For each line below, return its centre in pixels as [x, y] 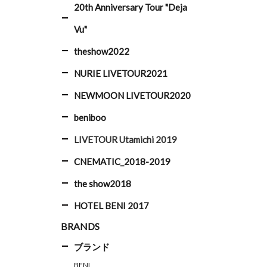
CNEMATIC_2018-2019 [122, 162]
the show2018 [103, 184]
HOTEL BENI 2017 [111, 206]
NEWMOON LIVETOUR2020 [132, 95]
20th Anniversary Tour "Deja [131, 7]
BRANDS [80, 226]
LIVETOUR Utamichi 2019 [125, 139]
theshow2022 [102, 51]
